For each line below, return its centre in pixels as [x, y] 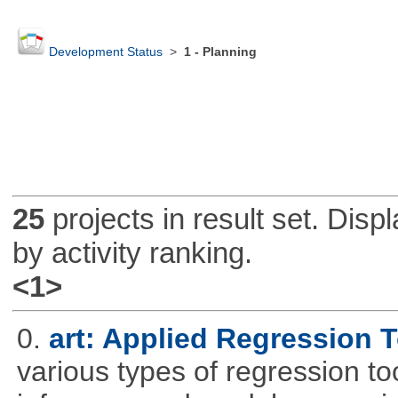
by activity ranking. [132, 253]
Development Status [105, 52]
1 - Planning [220, 52]
